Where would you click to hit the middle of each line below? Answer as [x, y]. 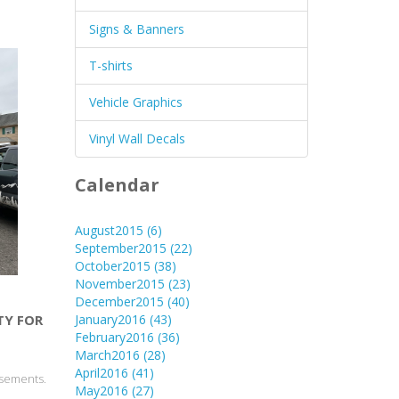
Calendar [117, 184]
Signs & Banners [136, 28]
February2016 [116, 337]
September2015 [122, 248]
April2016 [103, 372]
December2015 [121, 301]
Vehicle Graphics [135, 102]
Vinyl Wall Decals [137, 138]
